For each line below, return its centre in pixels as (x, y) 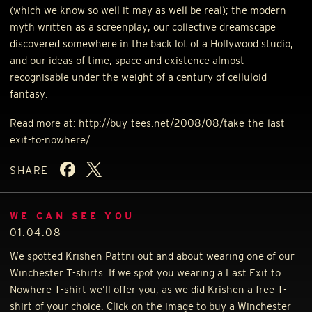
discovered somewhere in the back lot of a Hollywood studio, (152, 43)
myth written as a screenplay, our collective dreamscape (143, 26)
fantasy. (29, 93)
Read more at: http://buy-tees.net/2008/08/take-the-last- (149, 123)
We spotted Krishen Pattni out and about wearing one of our (153, 256)
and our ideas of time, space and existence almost (127, 60)
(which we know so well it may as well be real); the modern (148, 10)
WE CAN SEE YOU (72, 216)
